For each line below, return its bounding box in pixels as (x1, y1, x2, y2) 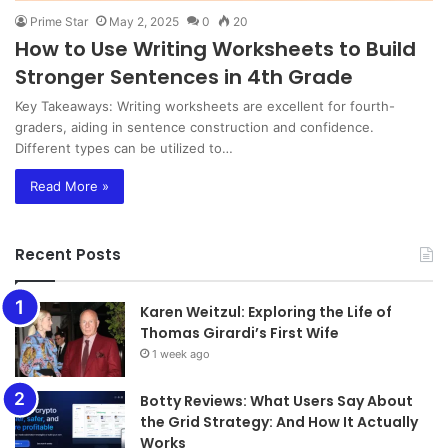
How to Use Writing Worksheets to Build (15, 34, 416, 63)
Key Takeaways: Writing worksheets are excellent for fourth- (15, 97, 395, 114)
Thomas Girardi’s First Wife (140, 322, 339, 343)
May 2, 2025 (109, 13, 179, 29)
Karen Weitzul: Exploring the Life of (140, 301, 392, 322)
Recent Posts (15, 243, 121, 265)
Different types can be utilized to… (15, 139, 233, 156)
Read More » (30, 177, 109, 194)
